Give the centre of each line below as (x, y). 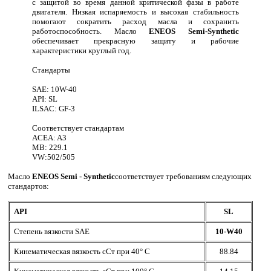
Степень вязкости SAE (52, 231)
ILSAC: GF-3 (54, 108)
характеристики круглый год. (82, 50)
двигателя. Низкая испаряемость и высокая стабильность (135, 11)
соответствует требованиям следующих (183, 176)
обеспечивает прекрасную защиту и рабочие (135, 41)
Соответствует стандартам (78, 128)
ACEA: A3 (49, 137)
